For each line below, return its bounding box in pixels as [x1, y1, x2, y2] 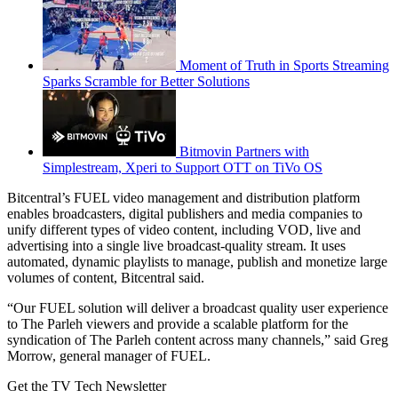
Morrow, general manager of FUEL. [7, 347, 211, 363]
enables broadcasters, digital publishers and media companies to [7, 205, 362, 221]
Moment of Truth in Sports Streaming [179, 57, 389, 73]
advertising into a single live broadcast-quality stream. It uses [7, 237, 346, 253]
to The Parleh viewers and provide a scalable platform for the [7, 315, 348, 331]
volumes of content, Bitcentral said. [7, 269, 204, 285]
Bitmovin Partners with [179, 143, 309, 159]
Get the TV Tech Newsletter [7, 378, 166, 394]
